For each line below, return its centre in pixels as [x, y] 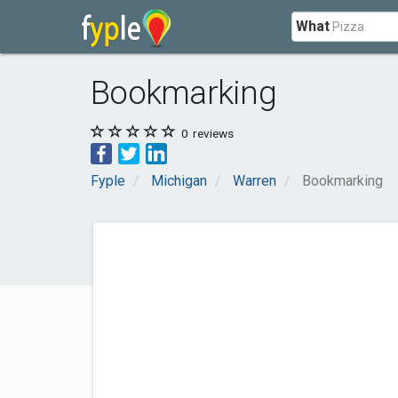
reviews [212, 133]
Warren [255, 181]
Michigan [179, 181]
